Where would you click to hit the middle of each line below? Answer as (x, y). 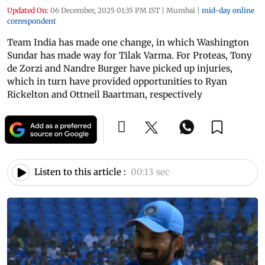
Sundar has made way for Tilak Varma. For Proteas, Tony (130, 55)
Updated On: (28, 10)
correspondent (32, 21)
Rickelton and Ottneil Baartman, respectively (105, 94)
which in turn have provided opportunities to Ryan (117, 81)
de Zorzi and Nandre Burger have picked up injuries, (120, 68)
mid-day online (228, 10)
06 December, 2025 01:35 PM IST (105, 10)
